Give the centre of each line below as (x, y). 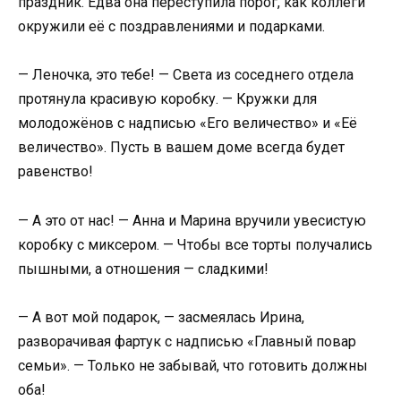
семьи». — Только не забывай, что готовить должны (193, 365)
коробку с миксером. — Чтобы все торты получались (195, 244)
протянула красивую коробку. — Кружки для (167, 99)
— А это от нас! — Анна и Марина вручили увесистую (192, 220)
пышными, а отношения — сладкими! (143, 269)
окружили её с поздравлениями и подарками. (171, 27)
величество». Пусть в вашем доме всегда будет (181, 148)
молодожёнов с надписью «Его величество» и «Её (188, 124)
